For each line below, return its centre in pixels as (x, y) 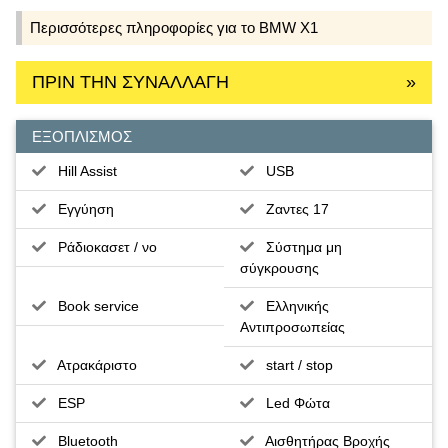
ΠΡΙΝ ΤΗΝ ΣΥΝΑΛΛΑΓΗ (130, 81)
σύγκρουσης (279, 267)
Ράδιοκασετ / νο (101, 246)
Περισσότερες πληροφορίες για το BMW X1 (174, 27)
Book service (92, 305)
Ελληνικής (291, 305)
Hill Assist (81, 170)
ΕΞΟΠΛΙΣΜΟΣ (82, 136)
